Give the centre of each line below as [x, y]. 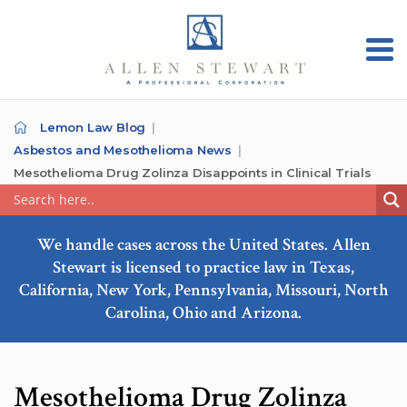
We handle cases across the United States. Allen [203, 245]
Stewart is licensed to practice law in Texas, [203, 268]
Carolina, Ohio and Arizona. [203, 313]
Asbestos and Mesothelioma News [123, 150]
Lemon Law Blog [93, 127]
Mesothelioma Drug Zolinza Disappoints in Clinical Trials [193, 173]
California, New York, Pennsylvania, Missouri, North [203, 290]
